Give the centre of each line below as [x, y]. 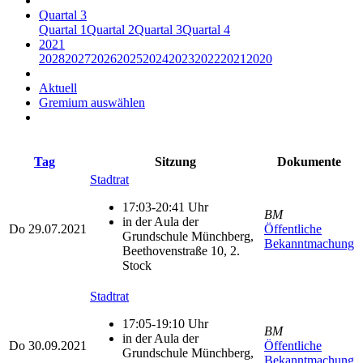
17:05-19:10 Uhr [165, 323]
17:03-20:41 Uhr [165, 207]
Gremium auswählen [92, 102]
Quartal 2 [111, 29]
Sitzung [175, 161]
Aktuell [58, 88]
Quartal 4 [206, 29]
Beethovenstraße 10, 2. [181, 250]
